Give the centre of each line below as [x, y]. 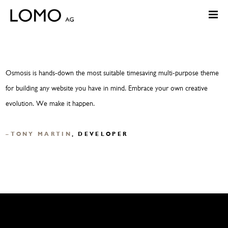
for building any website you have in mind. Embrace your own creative [107, 89]
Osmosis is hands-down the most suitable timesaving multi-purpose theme [112, 74]
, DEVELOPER [100, 135]
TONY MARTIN [41, 135]
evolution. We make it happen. [50, 104]
